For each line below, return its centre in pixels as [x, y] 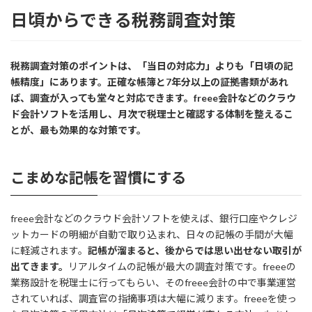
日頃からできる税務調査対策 [123, 19]
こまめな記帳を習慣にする [98, 178]
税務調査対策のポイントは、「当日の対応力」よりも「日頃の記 [152, 66]
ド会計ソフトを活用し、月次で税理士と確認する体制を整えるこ [152, 114]
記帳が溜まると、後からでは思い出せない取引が [195, 250]
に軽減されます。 [49, 250]
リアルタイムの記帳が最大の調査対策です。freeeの [182, 266]
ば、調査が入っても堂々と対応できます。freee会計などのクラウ [153, 98]
